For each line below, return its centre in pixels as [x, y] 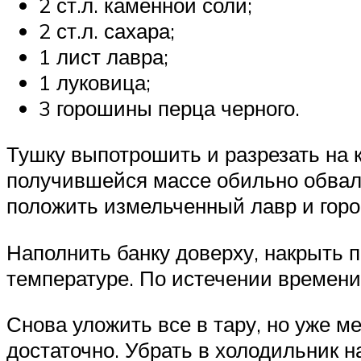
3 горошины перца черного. [169, 108]
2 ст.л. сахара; [107, 30]
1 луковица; [95, 82]
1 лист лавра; [104, 56]
